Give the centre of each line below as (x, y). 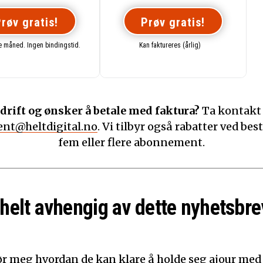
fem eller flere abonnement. (131, 142)
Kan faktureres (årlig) (170, 45)
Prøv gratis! (173, 22)
